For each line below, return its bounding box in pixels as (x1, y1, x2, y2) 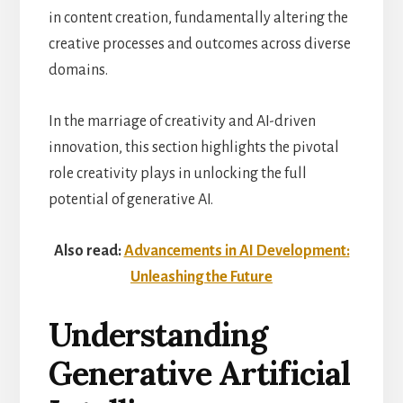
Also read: (53, 242, 124, 259)
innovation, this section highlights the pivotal (48, 139, 339, 156)
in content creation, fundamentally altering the (48, 9, 348, 26)
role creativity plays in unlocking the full (48, 165, 307, 182)
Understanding (48, 313, 267, 355)
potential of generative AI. (48, 191, 213, 208)
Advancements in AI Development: (123, 242, 350, 259)
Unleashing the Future (130, 268, 273, 285)
